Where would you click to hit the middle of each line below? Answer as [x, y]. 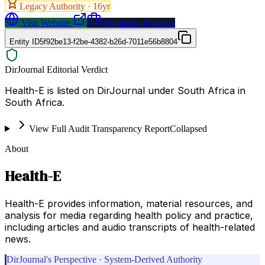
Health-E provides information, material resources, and [129, 203]
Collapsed [188, 128]
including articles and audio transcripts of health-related [130, 227]
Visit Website [45, 22]
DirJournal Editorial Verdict [56, 69]
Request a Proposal [138, 22]
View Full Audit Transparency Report [99, 128]
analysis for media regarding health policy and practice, [129, 215]
